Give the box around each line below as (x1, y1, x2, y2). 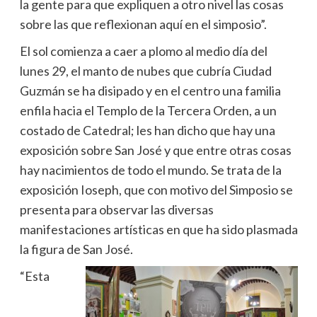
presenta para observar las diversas (19, 201, 214, 217)
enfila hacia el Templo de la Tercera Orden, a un (19, 102, 277, 118)
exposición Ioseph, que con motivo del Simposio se (19, 181, 293, 197)
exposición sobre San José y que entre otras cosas (19, 142, 292, 158)
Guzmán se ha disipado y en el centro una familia (19, 82, 281, 98)
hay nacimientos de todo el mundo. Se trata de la (19, 161, 282, 178)
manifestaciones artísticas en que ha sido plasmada (19, 221, 298, 237)
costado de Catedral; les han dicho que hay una (19, 122, 275, 138)
